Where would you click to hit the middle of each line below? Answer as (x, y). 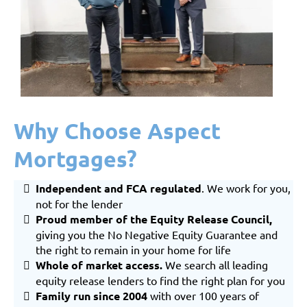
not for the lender (79, 204)
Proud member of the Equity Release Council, (154, 219)
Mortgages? (75, 159)
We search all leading (215, 265)
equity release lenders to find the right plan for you (160, 281)
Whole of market (79, 265)
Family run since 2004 (93, 296)
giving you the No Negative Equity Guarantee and (157, 235)
